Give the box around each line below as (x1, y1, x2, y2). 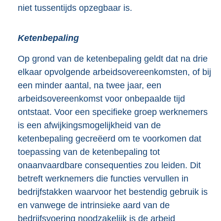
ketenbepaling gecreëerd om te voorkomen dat (18, 133, 201, 144)
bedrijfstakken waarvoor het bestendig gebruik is (18, 186, 208, 197)
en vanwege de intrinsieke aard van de (18, 200, 170, 210)
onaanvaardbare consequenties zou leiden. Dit (18, 160, 201, 170)
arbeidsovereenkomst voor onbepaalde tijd (18, 93, 185, 104)
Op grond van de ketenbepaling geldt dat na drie (18, 53, 208, 64)
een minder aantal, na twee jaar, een (18, 80, 161, 90)
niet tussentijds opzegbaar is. (18, 2, 132, 13)
